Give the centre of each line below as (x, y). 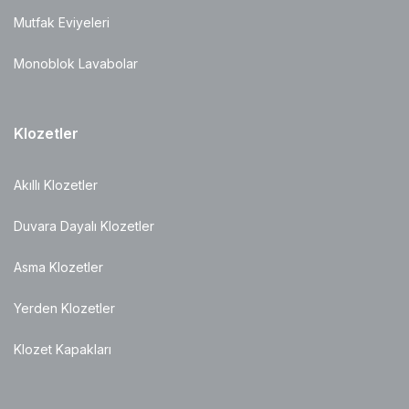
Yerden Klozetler (64, 308)
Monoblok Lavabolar (76, 63)
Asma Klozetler (58, 267)
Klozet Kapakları (63, 349)
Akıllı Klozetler (56, 185)
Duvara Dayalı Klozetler (84, 226)
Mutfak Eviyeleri (62, 22)
